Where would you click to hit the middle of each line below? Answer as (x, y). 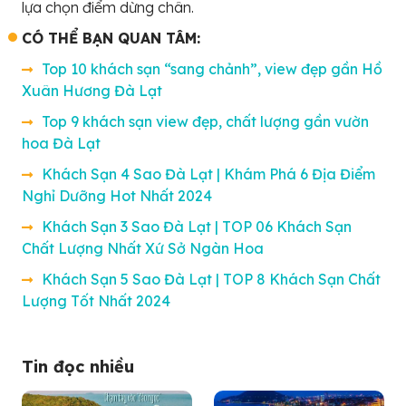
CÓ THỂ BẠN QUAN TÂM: (111, 38)
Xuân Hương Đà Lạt (92, 90)
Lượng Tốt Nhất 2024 (96, 300)
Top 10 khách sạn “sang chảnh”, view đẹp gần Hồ (212, 68)
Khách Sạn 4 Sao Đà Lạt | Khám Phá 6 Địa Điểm (208, 174)
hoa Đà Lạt (61, 143)
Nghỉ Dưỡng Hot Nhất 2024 (117, 195)
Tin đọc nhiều (78, 366)
